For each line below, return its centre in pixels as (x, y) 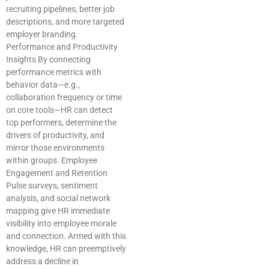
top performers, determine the (61, 123)
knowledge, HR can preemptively (66, 249)
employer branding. (42, 35)
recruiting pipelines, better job (60, 9)
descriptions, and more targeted (65, 22)
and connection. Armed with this (66, 236)
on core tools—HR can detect (59, 110)
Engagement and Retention (57, 173)
